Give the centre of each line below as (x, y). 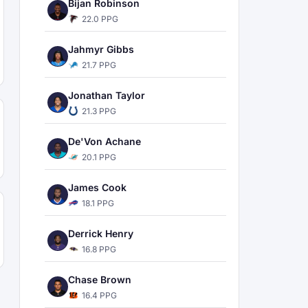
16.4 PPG (99, 295)
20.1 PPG (99, 157)
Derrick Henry (101, 233)
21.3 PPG (99, 111)
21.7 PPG (99, 65)
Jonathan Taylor (107, 95)
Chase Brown (100, 279)
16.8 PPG (99, 249)
